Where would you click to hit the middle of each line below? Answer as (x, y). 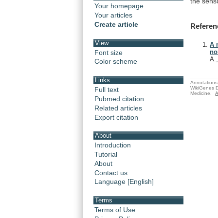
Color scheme (116, 62)
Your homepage (119, 6)
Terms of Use (115, 209)
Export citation (116, 117)
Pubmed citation (119, 99)
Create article (116, 25)
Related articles (118, 108)
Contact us (111, 173)
